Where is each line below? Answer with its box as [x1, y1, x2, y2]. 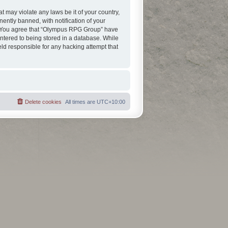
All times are [65, 99, 97, 105]
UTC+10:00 [97, 99, 125, 105]
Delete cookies [25, 99, 62, 105]
